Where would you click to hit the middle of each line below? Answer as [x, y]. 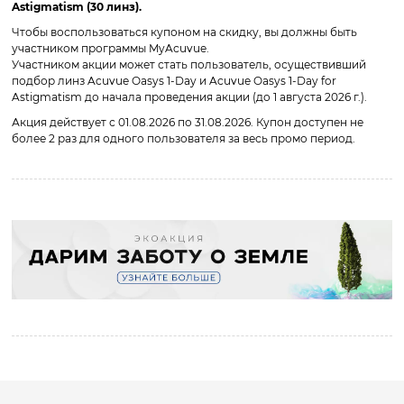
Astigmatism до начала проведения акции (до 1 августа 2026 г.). [189, 96]
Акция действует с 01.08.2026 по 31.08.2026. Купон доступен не [188, 122]
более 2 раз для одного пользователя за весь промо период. [184, 138]
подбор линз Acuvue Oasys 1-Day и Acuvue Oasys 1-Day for [174, 80]
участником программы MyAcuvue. [110, 48]
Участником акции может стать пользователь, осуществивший [189, 64]
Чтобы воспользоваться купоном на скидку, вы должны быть [184, 32]
